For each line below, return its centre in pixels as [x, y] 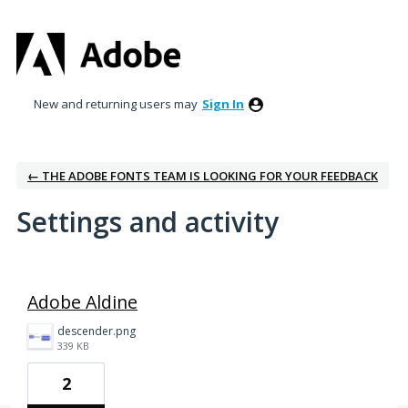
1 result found [58, 279]
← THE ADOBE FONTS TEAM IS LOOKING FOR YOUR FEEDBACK [203, 175]
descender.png [97, 331]
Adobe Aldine [82, 301]
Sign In [223, 103]
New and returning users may [117, 103]
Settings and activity [148, 221]
